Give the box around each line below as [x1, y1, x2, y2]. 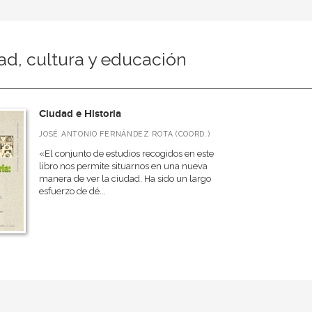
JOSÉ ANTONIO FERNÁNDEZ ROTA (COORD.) [39, 130, 210, 138]
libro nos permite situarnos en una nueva [39, 161, 208, 171]
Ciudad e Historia [39, 107, 122, 120]
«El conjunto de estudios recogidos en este [39, 148, 214, 159]
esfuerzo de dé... [39, 186, 107, 196]
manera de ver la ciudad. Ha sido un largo [39, 173, 212, 184]
